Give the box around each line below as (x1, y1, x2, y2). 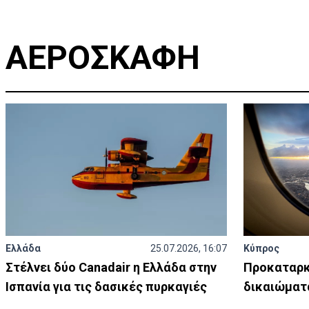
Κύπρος (243, 243, 280, 254)
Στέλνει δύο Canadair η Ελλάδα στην (6, 260, 217, 275)
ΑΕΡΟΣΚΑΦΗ (6, 38, 200, 77)
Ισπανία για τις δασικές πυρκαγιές (6, 279, 207, 294)
